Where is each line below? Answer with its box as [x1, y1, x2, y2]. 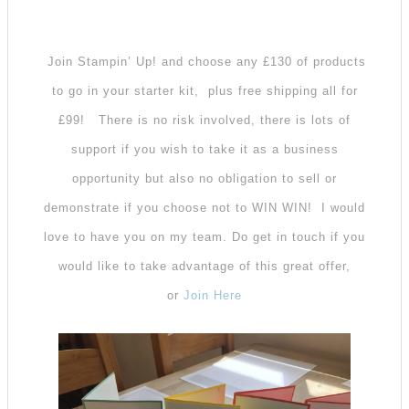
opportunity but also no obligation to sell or [72, 171, 337, 185]
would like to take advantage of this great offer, [58, 258, 351, 273]
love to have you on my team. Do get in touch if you [44, 229, 365, 244]
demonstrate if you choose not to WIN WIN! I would [44, 200, 365, 215]
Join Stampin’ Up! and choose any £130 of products [43, 54, 366, 68]
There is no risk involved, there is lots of [99, 112, 351, 127]
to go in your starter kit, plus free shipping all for [51, 83, 358, 98]
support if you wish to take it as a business [70, 142, 339, 156]
